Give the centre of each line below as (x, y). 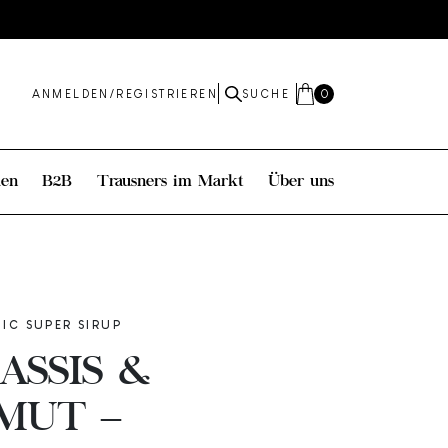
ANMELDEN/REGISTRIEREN (124, 93)
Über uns (300, 181)
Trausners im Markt (170, 181)
